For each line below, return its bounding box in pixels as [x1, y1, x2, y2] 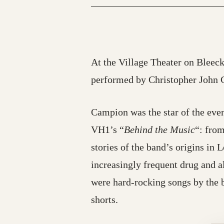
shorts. [91, 193, 118, 205]
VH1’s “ [91, 123, 124, 135]
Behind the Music [124, 123, 195, 135]
